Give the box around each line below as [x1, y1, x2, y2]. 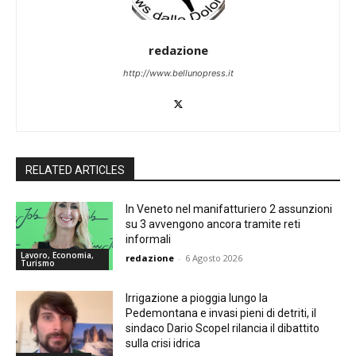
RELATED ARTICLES [25, 163, 125, 176]
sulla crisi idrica [126, 336, 201, 350]
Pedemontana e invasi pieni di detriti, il [126, 306, 317, 319]
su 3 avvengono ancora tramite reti [126, 217, 301, 230]
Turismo [21, 257, 55, 269]
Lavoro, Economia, [21, 249, 94, 261]
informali [126, 232, 172, 246]
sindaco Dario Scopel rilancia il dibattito [126, 321, 320, 335]
